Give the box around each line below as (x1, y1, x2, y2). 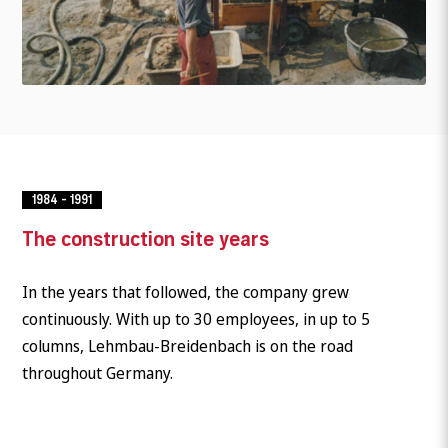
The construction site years (22, 226, 270, 251)
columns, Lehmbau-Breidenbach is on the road (22, 334, 354, 357)
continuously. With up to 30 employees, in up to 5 (22, 307, 371, 330)
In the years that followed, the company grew (22, 280, 350, 303)
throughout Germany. (22, 361, 174, 384)
